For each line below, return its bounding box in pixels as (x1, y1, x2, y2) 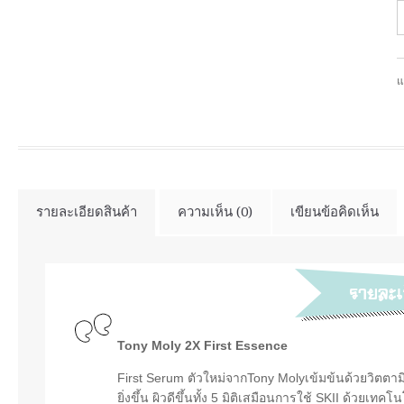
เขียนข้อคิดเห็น (290, 203, 379, 220)
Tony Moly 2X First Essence (117, 337, 288, 353)
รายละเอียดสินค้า (36, 203, 137, 220)
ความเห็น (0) (178, 203, 252, 220)
